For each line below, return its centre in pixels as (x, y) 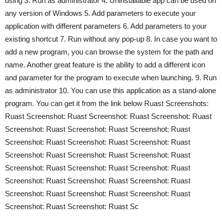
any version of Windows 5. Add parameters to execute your (100, 13)
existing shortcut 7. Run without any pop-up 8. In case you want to (111, 39)
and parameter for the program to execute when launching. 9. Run (111, 77)
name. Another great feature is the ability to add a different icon (105, 64)
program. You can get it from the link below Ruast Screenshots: (107, 103)
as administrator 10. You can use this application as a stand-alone (111, 90)
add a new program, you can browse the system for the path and (109, 52)
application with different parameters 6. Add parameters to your (106, 26)
